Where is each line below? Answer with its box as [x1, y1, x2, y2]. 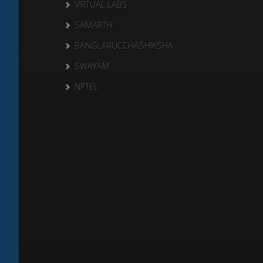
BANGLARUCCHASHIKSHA [75, 40, 173, 52]
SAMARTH [75, 19, 112, 31]
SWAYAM [75, 60, 109, 72]
